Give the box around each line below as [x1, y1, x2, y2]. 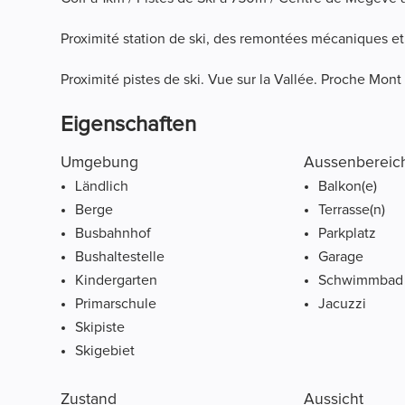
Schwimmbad [317, 273, 403, 288]
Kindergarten [75, 273, 158, 288]
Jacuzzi [317, 297, 366, 312]
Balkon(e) [317, 179, 377, 194]
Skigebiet [75, 344, 136, 359]
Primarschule [75, 297, 157, 312]
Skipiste [75, 320, 126, 335]
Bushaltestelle [75, 250, 165, 265]
